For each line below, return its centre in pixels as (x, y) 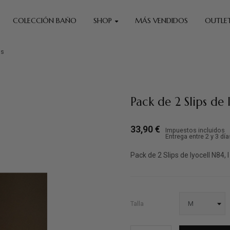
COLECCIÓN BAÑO (44, 21)
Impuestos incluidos (195, 130)
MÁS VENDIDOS (161, 21)
